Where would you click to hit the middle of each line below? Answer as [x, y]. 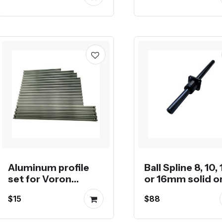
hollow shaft [173, 190]
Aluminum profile [49, 167]
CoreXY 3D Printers [54, 190]
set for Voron [40, 179]
